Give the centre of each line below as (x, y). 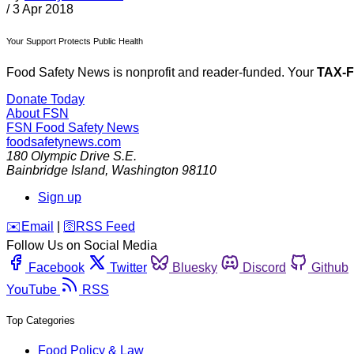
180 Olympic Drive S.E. (72, 156)
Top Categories (41, 321)
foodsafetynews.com (64, 142)
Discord (264, 268)
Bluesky (195, 268)
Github (330, 268)
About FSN (38, 114)
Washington (145, 171)
